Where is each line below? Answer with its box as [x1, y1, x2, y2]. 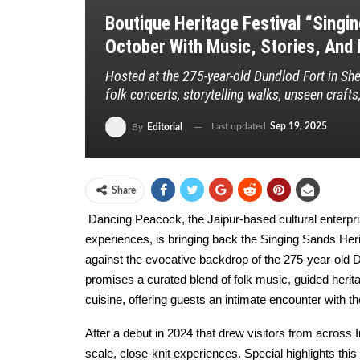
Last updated [211, 121, 268, 132]
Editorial [147, 122, 182, 132]
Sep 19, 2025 [270, 121, 327, 132]
